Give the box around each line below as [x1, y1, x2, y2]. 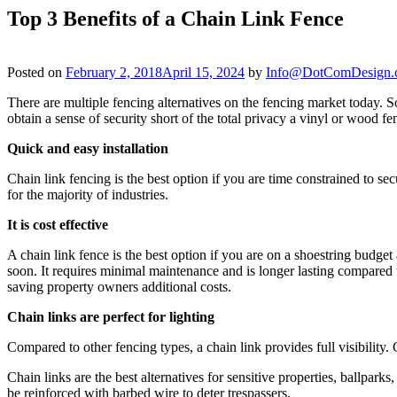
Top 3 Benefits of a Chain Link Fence [7, 6, 344, 30]
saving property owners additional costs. [7, 278, 231, 294]
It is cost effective [7, 216, 108, 232]
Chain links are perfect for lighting [7, 308, 214, 324]
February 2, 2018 [66, 64, 162, 80]
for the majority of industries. [7, 186, 168, 202]
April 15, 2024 [162, 64, 245, 80]
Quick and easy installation [7, 140, 168, 156]
